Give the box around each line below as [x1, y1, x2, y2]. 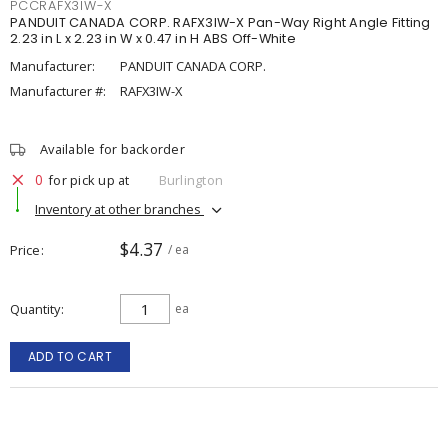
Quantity [10, 300, 60, 318]
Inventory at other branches [35, 199, 204, 218]
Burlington [158, 170, 223, 189]
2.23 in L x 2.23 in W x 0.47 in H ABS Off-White [10, 30, 296, 47]
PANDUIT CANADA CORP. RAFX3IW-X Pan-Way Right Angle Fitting [10, 14, 431, 31]
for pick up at [48, 170, 130, 189]
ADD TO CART [27, 348, 113, 365]
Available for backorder [40, 140, 185, 158]
